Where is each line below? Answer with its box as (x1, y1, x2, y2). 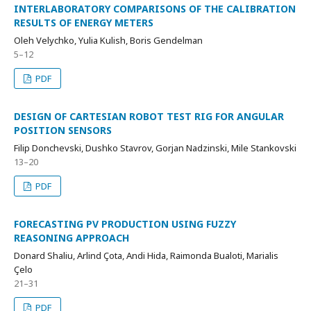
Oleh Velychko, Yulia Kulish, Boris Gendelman (14, 33, 203, 47)
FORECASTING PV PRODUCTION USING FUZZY (14, 217, 236, 230)
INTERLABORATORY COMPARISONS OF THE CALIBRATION (14, 1, 296, 15)
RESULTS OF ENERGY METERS (14, 15, 153, 29)
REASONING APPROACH (14, 230, 129, 244)
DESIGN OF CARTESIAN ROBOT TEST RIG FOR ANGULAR (14, 109, 284, 123)
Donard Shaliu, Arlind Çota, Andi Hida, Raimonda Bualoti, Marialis (14, 249, 278, 262)
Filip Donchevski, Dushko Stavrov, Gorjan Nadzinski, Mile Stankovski (14, 141, 296, 154)
